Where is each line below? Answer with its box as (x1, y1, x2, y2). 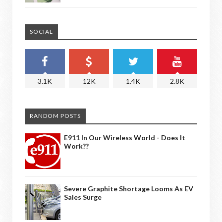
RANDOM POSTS (30, 111, 81, 119)
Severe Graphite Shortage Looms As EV (64, 184, 193, 193)
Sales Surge (64, 192, 102, 201)
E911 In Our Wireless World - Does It (64, 133, 185, 142)
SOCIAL (30, 27, 53, 35)
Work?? (64, 141, 89, 150)
